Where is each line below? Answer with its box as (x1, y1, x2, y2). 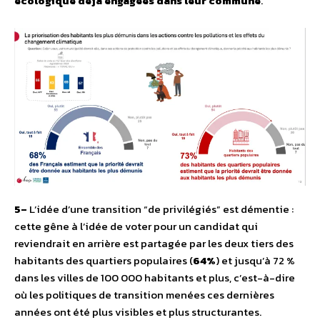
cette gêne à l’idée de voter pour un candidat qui (14, 218, 258, 235)
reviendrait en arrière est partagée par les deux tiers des (14, 235, 294, 252)
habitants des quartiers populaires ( (14, 252, 193, 269)
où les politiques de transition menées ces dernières (14, 286, 274, 304)
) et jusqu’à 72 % (216, 252, 295, 269)
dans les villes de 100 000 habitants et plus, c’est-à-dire (14, 269, 295, 286)
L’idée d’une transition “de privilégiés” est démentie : (29, 201, 294, 218)
